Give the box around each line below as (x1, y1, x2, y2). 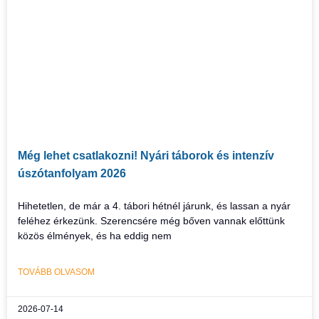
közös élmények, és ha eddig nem (18, 230, 172, 242)
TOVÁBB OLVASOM (18, 267, 95, 278)
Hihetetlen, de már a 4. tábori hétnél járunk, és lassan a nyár (18, 200, 291, 212)
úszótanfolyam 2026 (18, 167, 126, 180)
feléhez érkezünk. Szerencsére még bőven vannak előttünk (18, 215, 285, 227)
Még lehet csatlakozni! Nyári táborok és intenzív (18, 150, 274, 162)
